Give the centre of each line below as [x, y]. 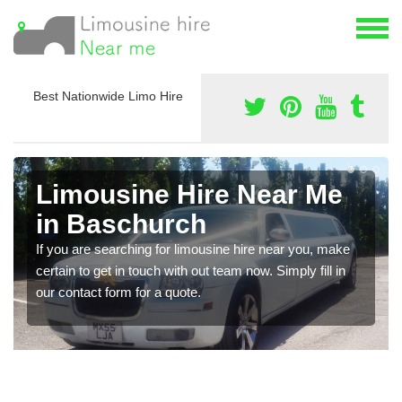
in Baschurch [121, 224]
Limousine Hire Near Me [189, 195]
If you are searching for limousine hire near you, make [193, 249]
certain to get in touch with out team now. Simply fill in [191, 271]
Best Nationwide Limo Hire [108, 96]
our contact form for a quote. [118, 293]
